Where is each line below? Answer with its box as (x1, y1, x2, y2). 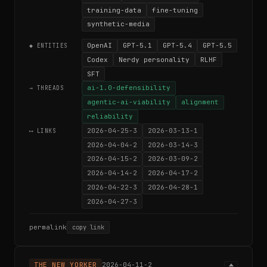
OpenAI (87, 41, 112, 50)
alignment (181, 98, 219, 107)
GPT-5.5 (203, 41, 232, 50)
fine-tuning (152, 5, 198, 14)
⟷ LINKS (29, 126, 57, 135)
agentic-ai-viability (87, 98, 170, 107)
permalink (29, 222, 67, 231)
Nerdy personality (119, 55, 190, 64)
